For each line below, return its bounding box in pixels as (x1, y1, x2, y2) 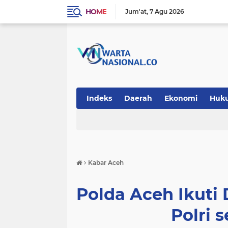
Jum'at (125, 8, 147, 15)
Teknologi (87, 115, 123, 124)
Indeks (87, 94, 112, 103)
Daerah (124, 94, 152, 103)
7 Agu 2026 (150, 8, 184, 15)
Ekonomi (164, 94, 197, 103)
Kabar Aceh (88, 159, 124, 166)
